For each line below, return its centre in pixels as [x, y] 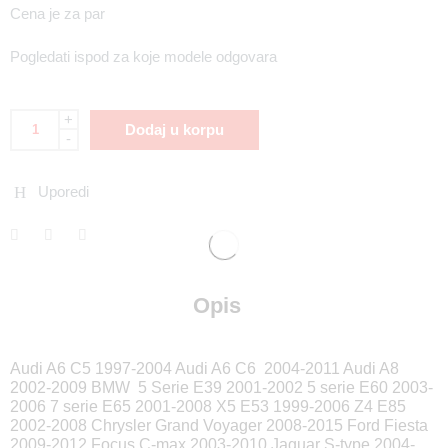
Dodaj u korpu [174, 129]
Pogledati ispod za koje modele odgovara [143, 56]
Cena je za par [57, 13]
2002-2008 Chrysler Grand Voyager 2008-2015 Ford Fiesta [219, 425]
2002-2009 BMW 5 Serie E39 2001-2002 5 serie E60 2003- [221, 387]
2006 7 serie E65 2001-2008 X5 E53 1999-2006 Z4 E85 [208, 406]
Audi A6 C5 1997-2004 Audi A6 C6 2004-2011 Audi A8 [204, 368]
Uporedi [59, 191]
